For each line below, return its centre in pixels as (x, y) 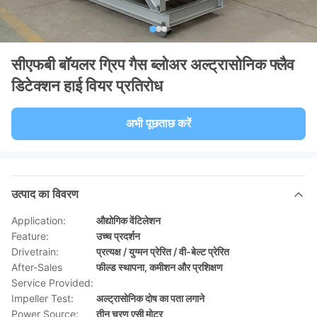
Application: (39, 220)
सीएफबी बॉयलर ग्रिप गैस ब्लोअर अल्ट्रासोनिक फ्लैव (153, 64)
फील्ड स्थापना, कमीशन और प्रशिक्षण (160, 267)
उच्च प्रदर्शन (118, 236)
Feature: (30, 236)
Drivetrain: (35, 252)
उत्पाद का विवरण (45, 194)
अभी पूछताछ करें (158, 123)
